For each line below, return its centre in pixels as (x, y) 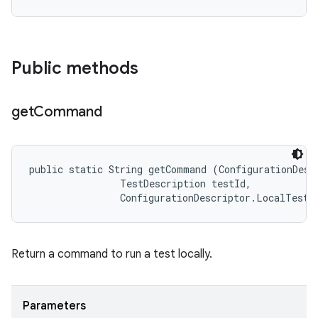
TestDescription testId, (143, 183)
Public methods (75, 68)
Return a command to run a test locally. (112, 254)
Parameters (54, 306)
